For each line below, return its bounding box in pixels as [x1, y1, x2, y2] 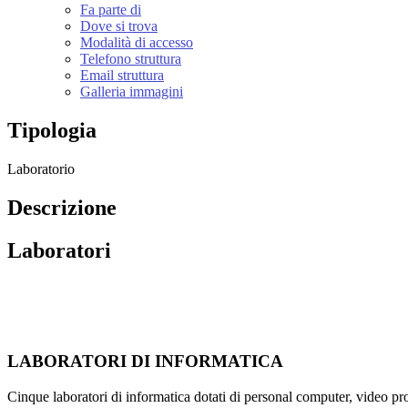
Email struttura [80, 67, 164, 84]
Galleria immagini [80, 84, 183, 100]
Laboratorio [7, 160, 75, 177]
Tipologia [7, 118, 97, 143]
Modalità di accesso [80, 35, 193, 51]
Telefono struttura [80, 51, 181, 67]
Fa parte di [80, 2, 141, 18]
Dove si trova [80, 18, 158, 35]
